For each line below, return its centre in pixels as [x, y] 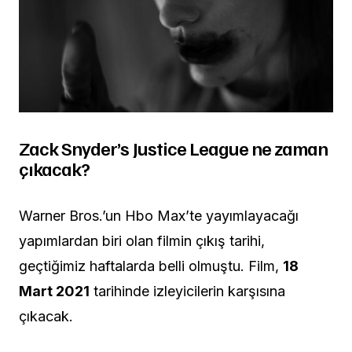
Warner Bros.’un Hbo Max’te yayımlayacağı [159, 215]
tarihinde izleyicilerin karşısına [187, 291]
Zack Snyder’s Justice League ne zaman [174, 147]
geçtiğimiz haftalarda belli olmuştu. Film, [151, 266]
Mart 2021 [54, 291]
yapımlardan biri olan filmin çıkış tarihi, [142, 240]
